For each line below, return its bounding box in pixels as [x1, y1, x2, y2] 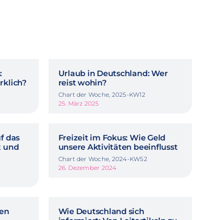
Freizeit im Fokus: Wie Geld [58, 133, 166, 143]
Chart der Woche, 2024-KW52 [58, 155, 147, 163]
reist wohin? [58, 78, 107, 88]
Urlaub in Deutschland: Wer [58, 69, 168, 79]
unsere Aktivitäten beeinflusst [58, 142, 178, 152]
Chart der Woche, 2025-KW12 [58, 91, 145, 99]
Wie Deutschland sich [58, 207, 144, 217]
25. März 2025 [58, 100, 99, 108]
